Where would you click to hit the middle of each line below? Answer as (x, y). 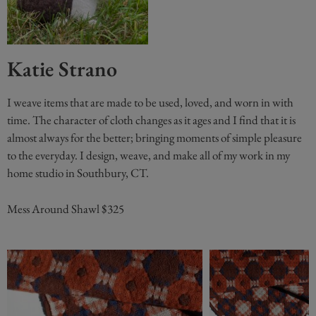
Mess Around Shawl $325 (66, 208)
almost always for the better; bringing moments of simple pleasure (154, 138)
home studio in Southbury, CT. (78, 173)
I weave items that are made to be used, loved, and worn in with (150, 103)
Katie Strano (62, 69)
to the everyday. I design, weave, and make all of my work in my (148, 156)
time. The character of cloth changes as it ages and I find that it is (151, 120)
